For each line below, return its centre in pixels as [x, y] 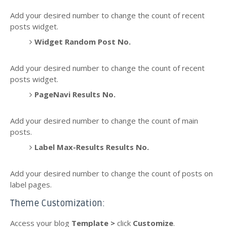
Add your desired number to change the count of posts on [111, 174]
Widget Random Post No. [82, 41]
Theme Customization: [58, 204]
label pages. [31, 185]
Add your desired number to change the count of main [104, 121]
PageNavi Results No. [75, 94]
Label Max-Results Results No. [91, 147]
